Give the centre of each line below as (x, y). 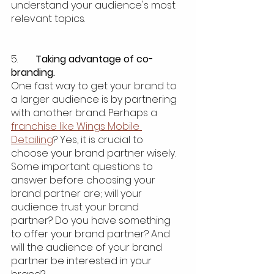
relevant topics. (49, 19)
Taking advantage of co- (94, 59)
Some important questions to (83, 167)
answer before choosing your (84, 180)
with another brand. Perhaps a (85, 113)
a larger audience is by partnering (95, 100)
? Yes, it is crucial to (99, 140)
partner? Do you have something (92, 221)
